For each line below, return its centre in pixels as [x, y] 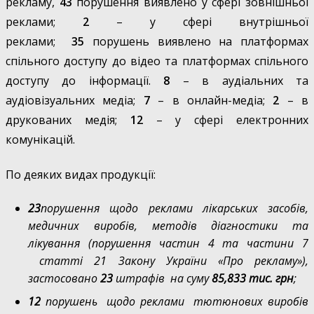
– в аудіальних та [246, 80]
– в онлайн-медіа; [216, 100]
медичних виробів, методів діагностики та [168, 226]
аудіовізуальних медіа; [75, 100]
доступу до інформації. [85, 80]
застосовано [63, 279]
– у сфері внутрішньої [199, 21]
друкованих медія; [68, 120]
